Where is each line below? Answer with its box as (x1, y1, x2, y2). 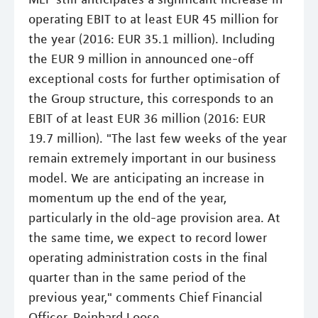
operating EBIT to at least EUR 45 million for (28, 11, 278, 27)
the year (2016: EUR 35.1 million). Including (28, 31, 275, 47)
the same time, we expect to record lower (28, 229, 267, 246)
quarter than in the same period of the (28, 269, 246, 285)
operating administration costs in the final (28, 249, 268, 265)
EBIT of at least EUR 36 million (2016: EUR (28, 110, 265, 126)
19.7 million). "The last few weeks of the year (28, 130, 287, 146)
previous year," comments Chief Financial (28, 289, 263, 305)
